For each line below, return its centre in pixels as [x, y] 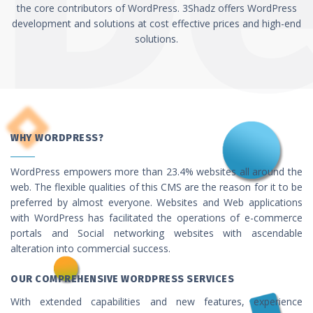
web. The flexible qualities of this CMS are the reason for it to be [156, 187]
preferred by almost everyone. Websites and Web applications [156, 202]
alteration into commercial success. [90, 248]
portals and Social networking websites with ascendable [156, 233]
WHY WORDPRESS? [57, 138]
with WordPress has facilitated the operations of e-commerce [156, 218]
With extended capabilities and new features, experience [156, 301]
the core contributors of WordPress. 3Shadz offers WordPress [156, 8]
